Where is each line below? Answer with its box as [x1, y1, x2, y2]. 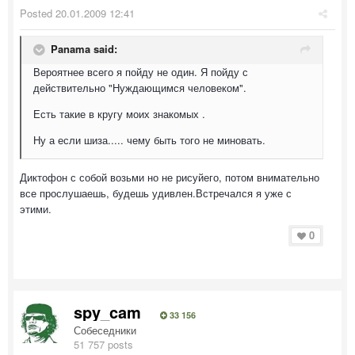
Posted [20, 6, 55, 21]
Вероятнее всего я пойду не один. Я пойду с [33, 64, 248, 79]
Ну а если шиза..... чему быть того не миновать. [33, 132, 265, 147]
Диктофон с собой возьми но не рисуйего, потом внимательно [20, 170, 319, 185]
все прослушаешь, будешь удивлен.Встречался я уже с [20, 185, 292, 200]
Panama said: [51, 41, 117, 57]
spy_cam [74, 300, 141, 323]
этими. [20, 201, 52, 216]
